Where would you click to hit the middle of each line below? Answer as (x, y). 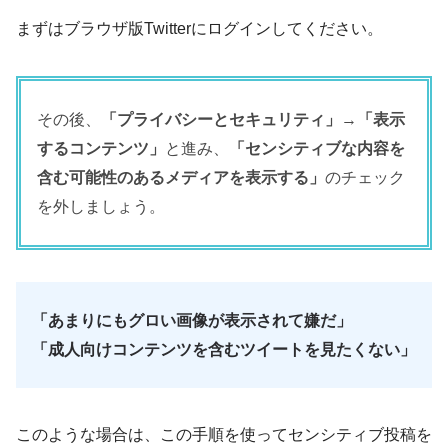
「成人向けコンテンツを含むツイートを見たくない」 (224, 350)
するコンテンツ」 (101, 149)
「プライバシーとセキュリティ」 (221, 120)
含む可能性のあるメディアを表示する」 (181, 178)
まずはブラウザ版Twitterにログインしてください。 (199, 29)
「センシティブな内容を (317, 149)
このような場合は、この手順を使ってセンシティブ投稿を (224, 435)
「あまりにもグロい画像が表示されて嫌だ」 (192, 321)
